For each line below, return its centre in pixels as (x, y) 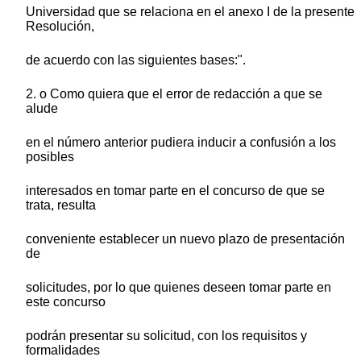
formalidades (63, 350)
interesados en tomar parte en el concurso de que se (175, 190)
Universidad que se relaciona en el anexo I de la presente (190, 11)
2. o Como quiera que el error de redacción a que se (174, 93)
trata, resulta (61, 205)
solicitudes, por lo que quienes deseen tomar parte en (178, 287)
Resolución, (60, 26)
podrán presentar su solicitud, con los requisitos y (166, 335)
